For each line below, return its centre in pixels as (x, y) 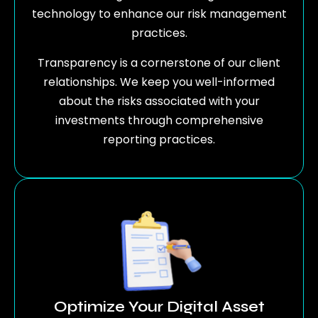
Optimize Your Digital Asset (159, 306)
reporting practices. (159, 139)
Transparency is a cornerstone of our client (159, 62)
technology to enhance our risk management (159, 14)
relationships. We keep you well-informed (159, 82)
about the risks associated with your (159, 101)
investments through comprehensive (159, 120)
